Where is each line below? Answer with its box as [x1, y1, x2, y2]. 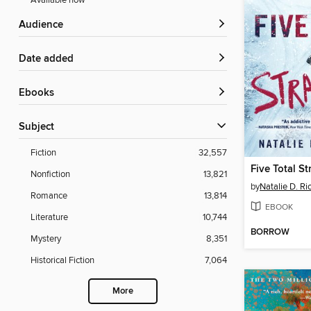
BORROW [251, 226, 289, 239]
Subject [25, 121, 54, 134]
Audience [26, 19, 63, 32]
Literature [31, 212, 68, 224]
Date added [26, 53, 74, 66]
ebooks [25, 87, 54, 100]
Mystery [31, 233, 61, 245]
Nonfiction [31, 169, 70, 180]
